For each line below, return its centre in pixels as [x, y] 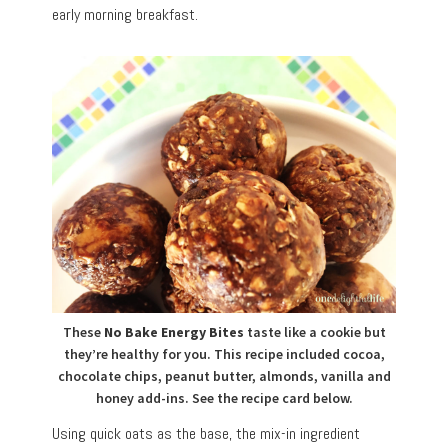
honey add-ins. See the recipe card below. [224, 398]
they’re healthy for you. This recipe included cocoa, [224, 354]
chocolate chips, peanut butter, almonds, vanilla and [224, 376]
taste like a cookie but [314, 332]
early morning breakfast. [125, 15]
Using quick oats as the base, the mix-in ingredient [206, 434]
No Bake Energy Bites [173, 332]
